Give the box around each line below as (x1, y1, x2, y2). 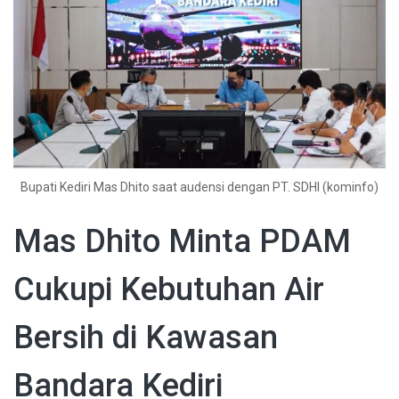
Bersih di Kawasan (13, 319, 278, 357)
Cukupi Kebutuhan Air (13, 271, 324, 309)
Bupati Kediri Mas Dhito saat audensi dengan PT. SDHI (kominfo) (20, 180, 379, 195)
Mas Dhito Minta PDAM (13, 223, 351, 261)
